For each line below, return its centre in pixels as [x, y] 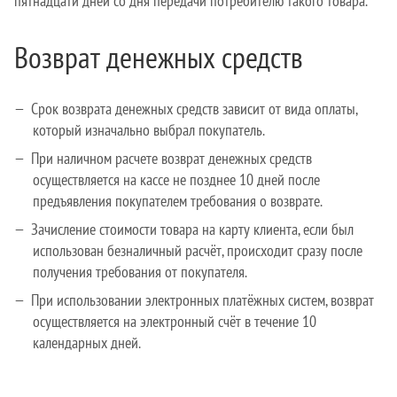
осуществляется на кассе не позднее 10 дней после [176, 180]
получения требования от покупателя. [140, 272]
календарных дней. [87, 343]
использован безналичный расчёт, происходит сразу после [198, 251]
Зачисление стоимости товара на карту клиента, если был [192, 230]
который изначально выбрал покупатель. [149, 130]
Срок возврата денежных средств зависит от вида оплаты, [194, 109]
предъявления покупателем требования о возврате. [178, 201]
